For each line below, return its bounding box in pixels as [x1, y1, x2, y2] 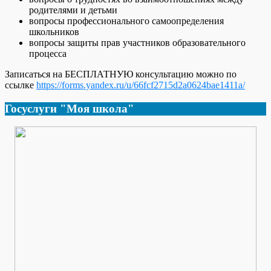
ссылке [5, 79, 36, 90]
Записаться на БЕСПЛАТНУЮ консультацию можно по [5, 68, 237, 79]
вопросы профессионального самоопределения [29, 15, 224, 26]
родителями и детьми [29, 4, 117, 15]
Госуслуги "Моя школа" [5, 102, 134, 115]
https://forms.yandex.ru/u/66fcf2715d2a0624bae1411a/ [36, 79, 245, 90]
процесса [29, 48, 67, 59]
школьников [29, 26, 79, 37]
